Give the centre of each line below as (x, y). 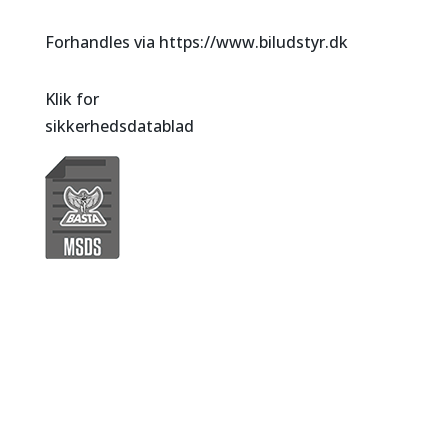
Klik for (71, 99)
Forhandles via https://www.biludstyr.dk (196, 42)
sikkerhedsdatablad (119, 126)
